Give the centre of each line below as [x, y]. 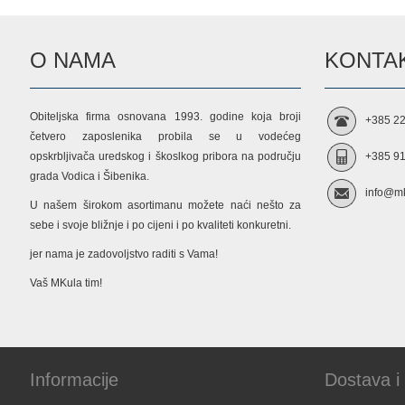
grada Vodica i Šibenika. [90, 176]
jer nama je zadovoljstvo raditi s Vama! [124, 254]
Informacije [75, 379]
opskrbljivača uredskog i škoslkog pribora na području [166, 156]
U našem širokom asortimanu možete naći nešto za [166, 205]
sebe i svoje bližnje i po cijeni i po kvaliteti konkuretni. [161, 225]
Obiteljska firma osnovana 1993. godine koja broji [166, 116]
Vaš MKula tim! [66, 283]
